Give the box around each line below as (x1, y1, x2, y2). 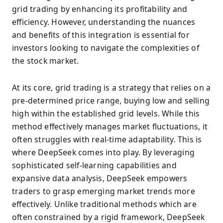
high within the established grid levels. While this (12, 108, 200, 119)
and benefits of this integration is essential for (12, 29, 190, 40)
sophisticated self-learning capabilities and (12, 160, 177, 171)
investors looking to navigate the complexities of (12, 42, 199, 53)
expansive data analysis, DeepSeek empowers (12, 173, 188, 184)
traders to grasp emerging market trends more (12, 186, 195, 197)
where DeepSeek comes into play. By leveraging (12, 147, 195, 158)
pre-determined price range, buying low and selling (12, 95, 210, 107)
